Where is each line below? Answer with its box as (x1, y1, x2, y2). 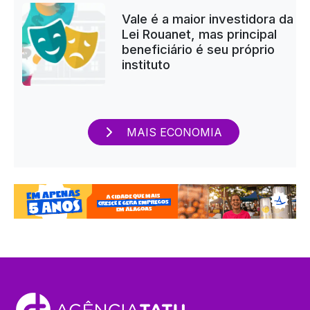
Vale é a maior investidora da (121, 11, 293, 27)
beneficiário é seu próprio (121, 42, 275, 57)
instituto (121, 57, 170, 73)
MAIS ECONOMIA (122, 125, 222, 140)
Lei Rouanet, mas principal (121, 26, 277, 42)
